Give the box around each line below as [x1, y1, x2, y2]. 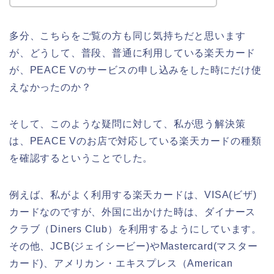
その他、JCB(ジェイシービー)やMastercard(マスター [9, 240, 258, 251]
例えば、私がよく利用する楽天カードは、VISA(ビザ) [9, 189, 257, 200]
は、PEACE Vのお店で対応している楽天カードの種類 [9, 135, 262, 146]
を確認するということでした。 [9, 152, 154, 163]
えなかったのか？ [9, 81, 92, 92]
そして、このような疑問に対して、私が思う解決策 [9, 118, 246, 129]
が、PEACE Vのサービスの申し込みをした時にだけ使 [9, 64, 262, 75]
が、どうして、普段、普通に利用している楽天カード [9, 47, 256, 58]
